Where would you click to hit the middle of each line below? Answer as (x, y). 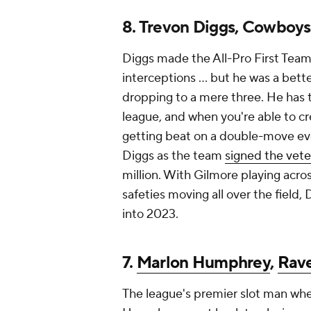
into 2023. (150, 215)
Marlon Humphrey (203, 263)
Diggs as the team (174, 156)
